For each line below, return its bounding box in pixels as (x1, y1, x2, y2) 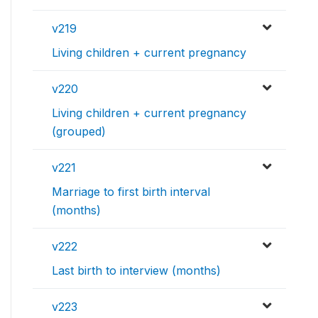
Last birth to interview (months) (52, 263, 221, 278)
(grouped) (52, 124, 106, 139)
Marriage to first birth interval (52, 185, 210, 199)
